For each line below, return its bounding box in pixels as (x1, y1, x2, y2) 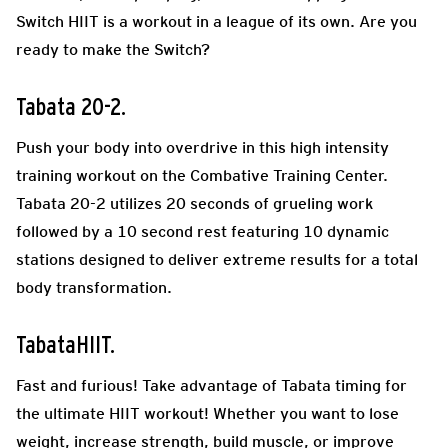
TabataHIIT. (16, 333, 115, 358)
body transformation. (16, 277, 172, 297)
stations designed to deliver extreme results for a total (16, 249, 418, 269)
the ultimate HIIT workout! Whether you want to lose (16, 403, 399, 423)
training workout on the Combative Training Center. (16, 165, 388, 185)
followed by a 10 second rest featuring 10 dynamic (16, 221, 389, 241)
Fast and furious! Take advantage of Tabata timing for (16, 375, 407, 395)
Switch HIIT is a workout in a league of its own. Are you (16, 11, 417, 31)
